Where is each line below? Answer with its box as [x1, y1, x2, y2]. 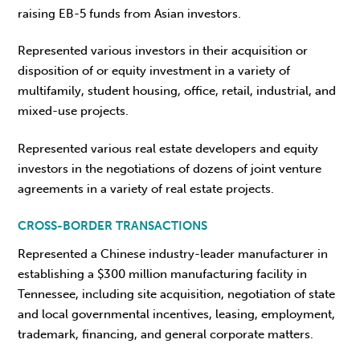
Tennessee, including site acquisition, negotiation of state [18, 287, 336, 302]
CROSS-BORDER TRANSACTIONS [18, 218, 208, 233]
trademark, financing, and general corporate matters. [18, 327, 314, 342]
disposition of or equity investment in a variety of [18, 63, 291, 79]
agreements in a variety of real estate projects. [18, 181, 275, 196]
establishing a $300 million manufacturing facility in [18, 267, 308, 282]
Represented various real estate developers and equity [18, 141, 319, 156]
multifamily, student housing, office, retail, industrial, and [18, 84, 337, 99]
